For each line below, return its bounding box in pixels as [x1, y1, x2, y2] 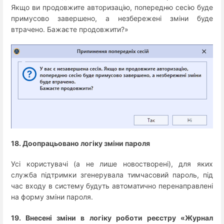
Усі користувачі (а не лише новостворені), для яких [11, 159, 213, 168]
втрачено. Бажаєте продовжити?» [11, 25, 128, 33]
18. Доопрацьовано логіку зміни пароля [11, 139, 150, 148]
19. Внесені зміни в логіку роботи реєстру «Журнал [11, 213, 213, 222]
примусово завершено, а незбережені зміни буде [11, 14, 213, 22]
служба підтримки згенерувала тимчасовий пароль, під [11, 170, 213, 179]
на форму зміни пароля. [11, 192, 93, 201]
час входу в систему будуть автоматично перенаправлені [11, 181, 213, 190]
